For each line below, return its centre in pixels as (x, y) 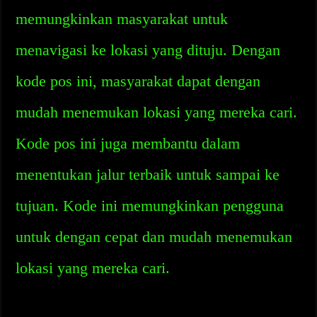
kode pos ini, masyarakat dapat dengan (138, 81)
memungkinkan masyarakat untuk (122, 19)
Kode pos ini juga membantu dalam (128, 143)
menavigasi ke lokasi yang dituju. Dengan (148, 50)
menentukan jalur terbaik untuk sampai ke (148, 174)
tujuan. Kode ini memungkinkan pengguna (150, 206)
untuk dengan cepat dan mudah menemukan (154, 237)
